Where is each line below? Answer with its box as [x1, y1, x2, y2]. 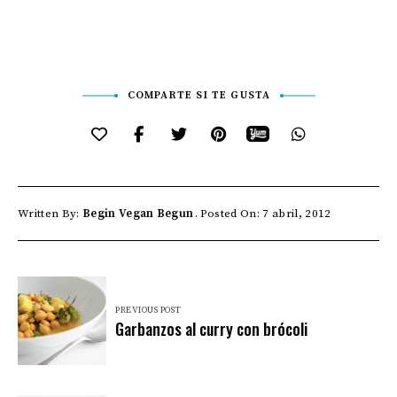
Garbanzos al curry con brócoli [115, 316, 307, 340]
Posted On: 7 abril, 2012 [199, 206, 331, 221]
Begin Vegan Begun [82, 206, 194, 221]
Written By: [18, 206, 82, 221]
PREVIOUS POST [115, 304, 182, 315]
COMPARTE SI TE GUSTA [127, 88, 271, 102]
